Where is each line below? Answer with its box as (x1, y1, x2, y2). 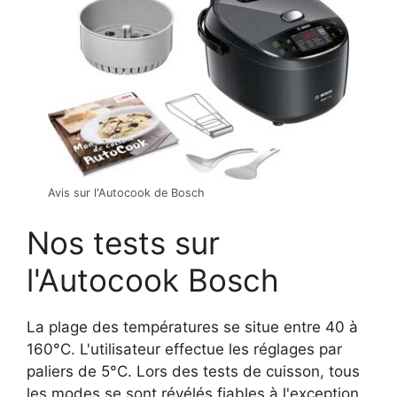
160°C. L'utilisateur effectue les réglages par (27, 339, 342, 358)
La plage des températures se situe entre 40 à (27, 317, 358, 336)
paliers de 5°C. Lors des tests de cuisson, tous (27, 362, 360, 380)
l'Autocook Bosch (27, 261, 279, 299)
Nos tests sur (27, 223, 220, 261)
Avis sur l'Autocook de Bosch (48, 186, 205, 200)
